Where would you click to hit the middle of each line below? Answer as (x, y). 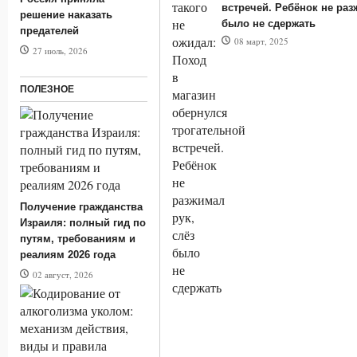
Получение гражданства (81, 206)
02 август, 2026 (63, 274)
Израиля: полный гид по (83, 222)
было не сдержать (269, 24)
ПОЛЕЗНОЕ (47, 89)
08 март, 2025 (261, 41)
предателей (49, 30)
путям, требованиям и (78, 238)
